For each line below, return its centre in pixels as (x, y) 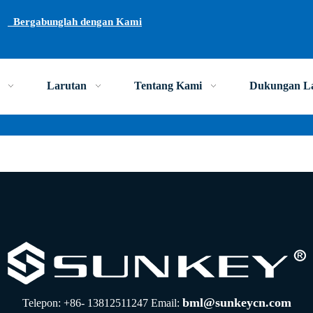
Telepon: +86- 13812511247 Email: (102, 303)
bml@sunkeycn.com (236, 303)
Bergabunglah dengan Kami (75, 22)
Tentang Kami (168, 86)
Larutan (67, 86)
